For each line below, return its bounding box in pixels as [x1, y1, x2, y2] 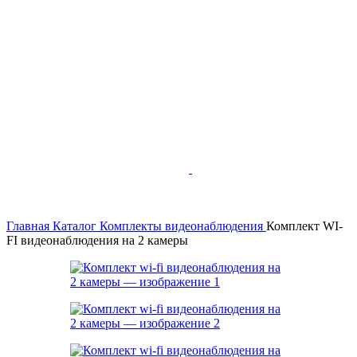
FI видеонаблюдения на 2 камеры [6, 233, 188, 247]
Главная [6, 219, 53, 233]
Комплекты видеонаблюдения [100, 219, 266, 233]
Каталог [53, 219, 100, 233]
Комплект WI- [266, 219, 343, 233]
